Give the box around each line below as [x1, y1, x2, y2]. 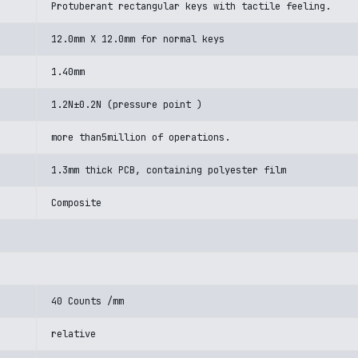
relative [51, 328, 96, 340]
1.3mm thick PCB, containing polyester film [51, 164, 286, 177]
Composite [51, 197, 101, 209]
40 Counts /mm [51, 295, 124, 308]
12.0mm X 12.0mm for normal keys [51, 33, 225, 46]
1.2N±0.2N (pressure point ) [51, 98, 202, 111]
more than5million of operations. [51, 131, 230, 144]
